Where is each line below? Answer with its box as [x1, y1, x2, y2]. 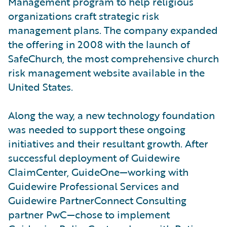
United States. [8, 79, 73, 95]
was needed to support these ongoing [8, 122, 185, 137]
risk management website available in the [8, 65, 205, 81]
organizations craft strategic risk [8, 8, 159, 24]
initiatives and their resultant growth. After [8, 136, 208, 152]
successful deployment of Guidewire [8, 150, 180, 166]
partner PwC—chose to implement [8, 207, 170, 222]
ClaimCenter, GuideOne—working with [8, 164, 188, 180]
